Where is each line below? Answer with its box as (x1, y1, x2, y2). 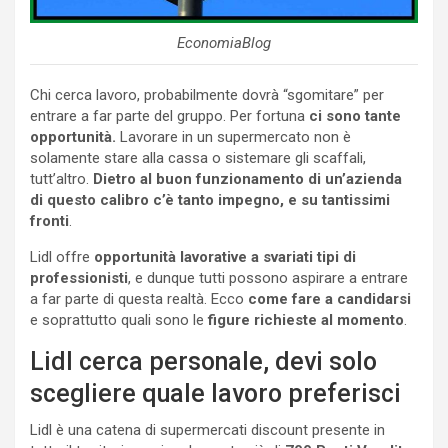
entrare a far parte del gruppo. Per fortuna (30, 106, 305, 125)
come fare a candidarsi (248, 289, 411, 308)
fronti (30, 211, 69, 230)
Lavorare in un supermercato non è (116, 127, 351, 146)
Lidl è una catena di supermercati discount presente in (30, 420, 385, 439)
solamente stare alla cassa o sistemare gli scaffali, (30, 148, 366, 167)
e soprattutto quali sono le (30, 310, 204, 329)
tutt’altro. (30, 169, 93, 188)
